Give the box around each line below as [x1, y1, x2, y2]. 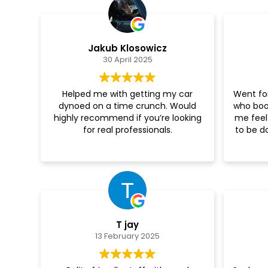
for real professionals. [83, 123, 172, 136]
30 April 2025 [102, 53, 153, 65]
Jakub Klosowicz [88, 41, 167, 54]
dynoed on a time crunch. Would [59, 99, 196, 112]
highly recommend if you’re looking [53, 111, 202, 124]
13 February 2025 [95, 230, 160, 242]
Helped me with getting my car [62, 87, 193, 100]
